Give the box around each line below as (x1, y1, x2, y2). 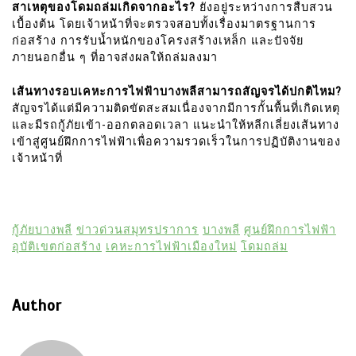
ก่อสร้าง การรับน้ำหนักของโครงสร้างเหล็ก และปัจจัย (12, 34, 304, 48)
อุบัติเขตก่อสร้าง (12, 240, 102, 254)
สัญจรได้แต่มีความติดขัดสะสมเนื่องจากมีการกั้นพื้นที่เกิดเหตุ (12, 101, 340, 115)
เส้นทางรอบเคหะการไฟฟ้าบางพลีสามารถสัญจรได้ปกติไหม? (12, 84, 342, 99)
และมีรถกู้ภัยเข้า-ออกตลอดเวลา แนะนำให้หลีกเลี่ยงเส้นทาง (12, 118, 339, 132)
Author (12, 296, 62, 316)
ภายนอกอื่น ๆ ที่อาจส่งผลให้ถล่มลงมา (12, 51, 218, 65)
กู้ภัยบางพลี (12, 223, 72, 238)
